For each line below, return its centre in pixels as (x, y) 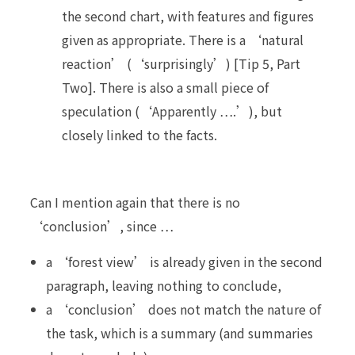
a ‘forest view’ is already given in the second (184, 261)
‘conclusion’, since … (102, 225)
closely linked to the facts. (139, 134)
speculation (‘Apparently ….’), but (172, 111)
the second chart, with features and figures (188, 15)
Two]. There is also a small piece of (165, 87)
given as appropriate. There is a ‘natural (183, 39)
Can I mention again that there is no (135, 202)
